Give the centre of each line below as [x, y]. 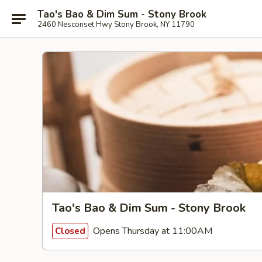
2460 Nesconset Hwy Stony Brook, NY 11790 [116, 24]
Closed [70, 231]
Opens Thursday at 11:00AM [151, 231]
